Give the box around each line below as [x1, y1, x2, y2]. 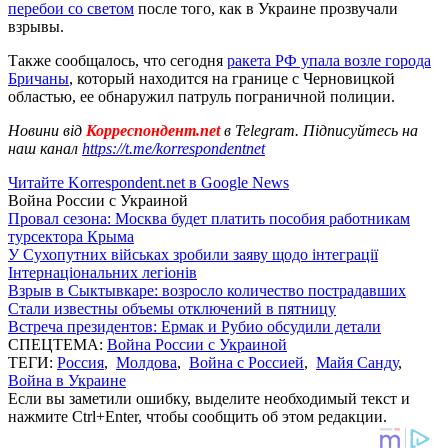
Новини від [8, 121, 82, 139]
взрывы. [8, 17, 64, 35]
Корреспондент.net [82, 121, 224, 139]
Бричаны [8, 69, 69, 87]
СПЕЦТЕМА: [8, 335, 107, 353]
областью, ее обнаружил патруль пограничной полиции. [8, 87, 395, 105]
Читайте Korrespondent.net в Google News [8, 173, 289, 191]
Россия [57, 353, 104, 371]
